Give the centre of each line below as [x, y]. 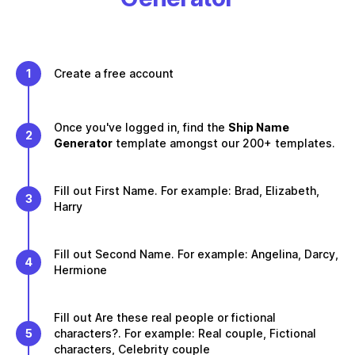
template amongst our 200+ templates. [225, 143]
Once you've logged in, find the [141, 127]
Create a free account [114, 73]
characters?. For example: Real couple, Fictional [185, 333]
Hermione [80, 270]
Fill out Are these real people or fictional [165, 317]
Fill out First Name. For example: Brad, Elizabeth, [187, 191]
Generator [83, 143]
